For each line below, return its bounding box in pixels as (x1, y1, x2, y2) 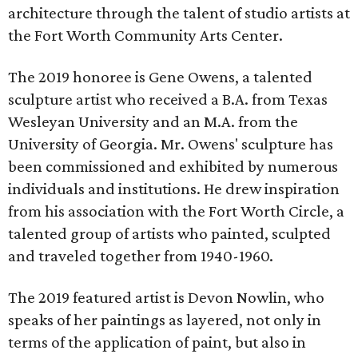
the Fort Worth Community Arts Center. (8, 26, 283, 45)
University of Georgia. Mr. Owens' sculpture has (8, 134, 333, 153)
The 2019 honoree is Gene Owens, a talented (8, 67, 312, 86)
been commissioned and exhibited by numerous (8, 157, 338, 176)
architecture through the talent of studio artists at (8, 3, 350, 22)
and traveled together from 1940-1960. (8, 246, 273, 265)
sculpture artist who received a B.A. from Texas (8, 89, 328, 109)
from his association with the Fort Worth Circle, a (8, 201, 344, 221)
